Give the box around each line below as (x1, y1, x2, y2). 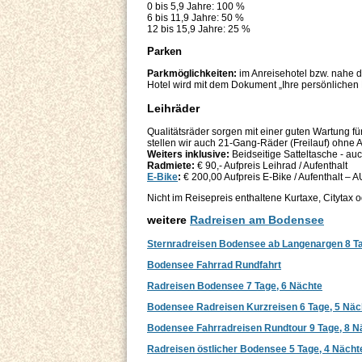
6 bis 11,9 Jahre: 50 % (147, 12, 246, 24)
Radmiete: (147, 160, 195, 172)
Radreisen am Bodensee (190, 213, 324, 227)
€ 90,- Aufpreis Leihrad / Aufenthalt (195, 160, 347, 172)
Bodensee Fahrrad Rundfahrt (147, 259, 281, 271)
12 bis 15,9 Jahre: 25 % (147, 23, 250, 36)
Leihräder (147, 102, 200, 116)
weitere (147, 213, 190, 227)
